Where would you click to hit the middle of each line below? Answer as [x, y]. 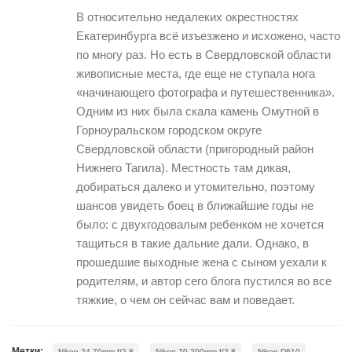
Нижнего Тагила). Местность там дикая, [183, 167]
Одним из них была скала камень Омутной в [198, 111]
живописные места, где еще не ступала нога [196, 73]
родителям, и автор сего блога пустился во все [204, 280]
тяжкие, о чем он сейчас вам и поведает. [185, 299]
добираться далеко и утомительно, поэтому [196, 186]
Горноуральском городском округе [169, 130]
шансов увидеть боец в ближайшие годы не [195, 205]
